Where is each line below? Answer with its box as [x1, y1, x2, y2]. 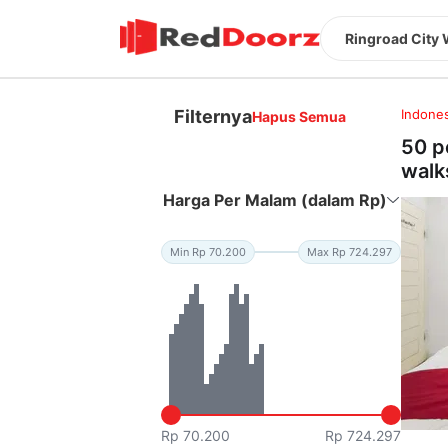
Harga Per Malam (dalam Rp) [163, 189, 388, 210]
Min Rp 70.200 [170, 244, 247, 259]
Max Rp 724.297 [307, 244, 393, 259]
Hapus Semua [252, 107, 347, 125]
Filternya [174, 105, 253, 127]
